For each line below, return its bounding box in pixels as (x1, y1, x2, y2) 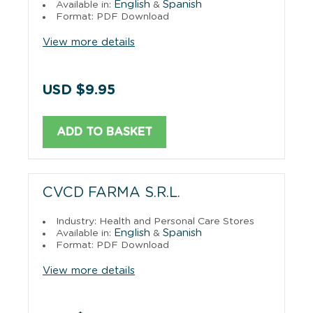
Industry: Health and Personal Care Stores (56, 216, 254, 226)
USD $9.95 (43, 82, 115, 97)
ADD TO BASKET (57, 126, 152, 138)
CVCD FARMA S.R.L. (43, 185, 180, 200)
